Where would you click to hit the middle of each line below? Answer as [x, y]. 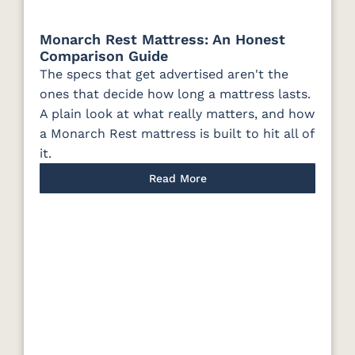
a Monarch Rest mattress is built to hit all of [177, 134]
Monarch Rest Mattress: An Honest [162, 40]
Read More [177, 179]
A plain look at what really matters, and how [177, 114]
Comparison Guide [104, 56]
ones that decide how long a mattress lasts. [175, 94]
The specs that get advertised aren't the [164, 74]
